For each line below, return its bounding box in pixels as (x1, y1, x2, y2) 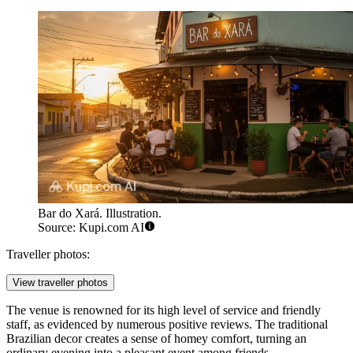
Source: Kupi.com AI (38, 221, 144, 235)
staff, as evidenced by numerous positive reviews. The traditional (6, 318, 328, 332)
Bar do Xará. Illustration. (38, 206, 162, 221)
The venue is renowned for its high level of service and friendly (6, 303, 321, 318)
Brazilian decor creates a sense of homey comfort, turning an (6, 332, 307, 346)
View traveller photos (13, 277, 108, 289)
